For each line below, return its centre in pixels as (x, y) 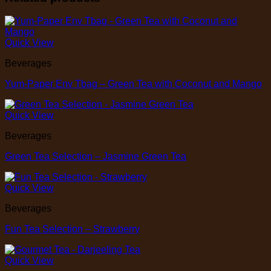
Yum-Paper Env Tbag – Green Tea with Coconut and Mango (133, 84)
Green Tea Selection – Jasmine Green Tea (96, 157)
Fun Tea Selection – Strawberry (72, 229)
